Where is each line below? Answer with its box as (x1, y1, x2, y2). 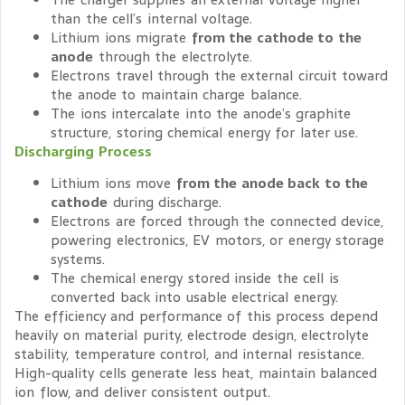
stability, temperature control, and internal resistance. (14, 343, 364, 366)
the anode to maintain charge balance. (51, 82, 302, 106)
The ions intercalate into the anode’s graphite (51, 101, 351, 125)
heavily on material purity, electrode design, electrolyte (14, 324, 369, 347)
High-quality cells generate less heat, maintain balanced (14, 362, 377, 385)
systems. (51, 248, 105, 271)
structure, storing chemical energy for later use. (51, 120, 358, 144)
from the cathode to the (191, 25, 362, 49)
